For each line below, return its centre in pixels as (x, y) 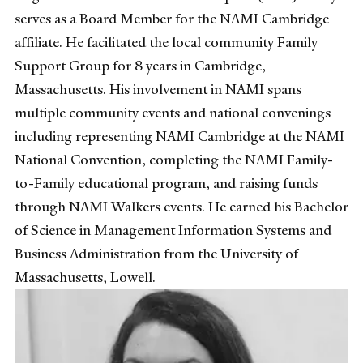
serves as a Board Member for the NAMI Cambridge (172, 18)
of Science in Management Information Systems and (173, 230)
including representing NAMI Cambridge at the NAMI (179, 136)
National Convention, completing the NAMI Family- (174, 159)
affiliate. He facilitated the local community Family (166, 42)
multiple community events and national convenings (173, 112)
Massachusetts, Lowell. (85, 277)
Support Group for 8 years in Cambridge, (140, 65)
